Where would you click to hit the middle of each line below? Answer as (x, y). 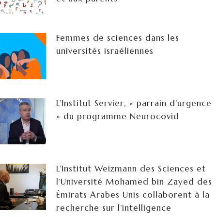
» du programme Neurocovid (118, 116)
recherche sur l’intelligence (114, 208)
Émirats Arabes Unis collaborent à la (133, 195)
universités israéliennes (105, 51)
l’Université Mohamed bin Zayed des (134, 182)
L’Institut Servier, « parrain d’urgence (134, 103)
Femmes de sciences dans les (118, 38)
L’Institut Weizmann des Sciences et (131, 169)
